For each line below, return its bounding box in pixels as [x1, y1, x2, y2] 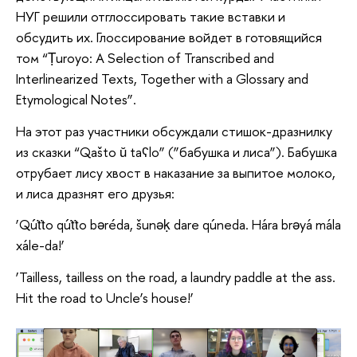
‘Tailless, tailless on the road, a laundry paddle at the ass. [16, 267, 335, 286]
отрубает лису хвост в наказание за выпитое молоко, [16, 163, 335, 182]
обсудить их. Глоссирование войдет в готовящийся [16, 28, 322, 46]
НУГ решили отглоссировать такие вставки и [16, 7, 285, 25]
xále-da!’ [16, 236, 65, 255]
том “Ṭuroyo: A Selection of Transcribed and [16, 49, 274, 67]
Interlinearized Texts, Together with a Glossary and [16, 69, 308, 88]
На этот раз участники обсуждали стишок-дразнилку [16, 121, 332, 140]
